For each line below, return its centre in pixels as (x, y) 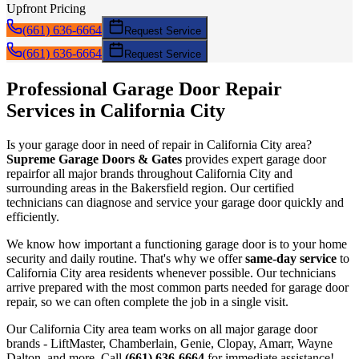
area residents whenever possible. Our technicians (209, 272)
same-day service (291, 258)
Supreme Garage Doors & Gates (94, 159)
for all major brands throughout (115, 173)
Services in (53, 110)
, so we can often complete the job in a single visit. (161, 301)
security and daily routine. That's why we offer (126, 258)
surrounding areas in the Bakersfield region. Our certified (150, 188)
